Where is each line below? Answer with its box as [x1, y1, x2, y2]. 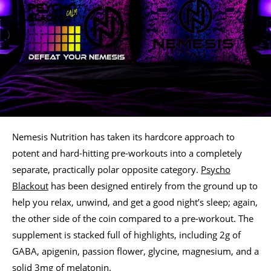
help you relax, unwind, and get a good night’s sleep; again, [12, 195, 258, 208]
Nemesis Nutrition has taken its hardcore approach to [12, 130, 235, 143]
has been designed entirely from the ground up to [48, 179, 258, 192]
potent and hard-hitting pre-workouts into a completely [12, 146, 242, 159]
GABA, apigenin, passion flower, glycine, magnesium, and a [12, 244, 259, 257]
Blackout [12, 179, 48, 192]
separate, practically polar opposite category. [12, 163, 201, 175]
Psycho [201, 163, 230, 175]
